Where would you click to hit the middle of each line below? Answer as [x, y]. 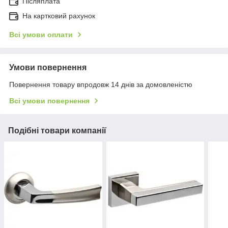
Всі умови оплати [41, 35]
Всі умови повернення [49, 101]
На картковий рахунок [59, 16]
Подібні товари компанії [57, 131]
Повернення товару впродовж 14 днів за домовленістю [101, 85]
